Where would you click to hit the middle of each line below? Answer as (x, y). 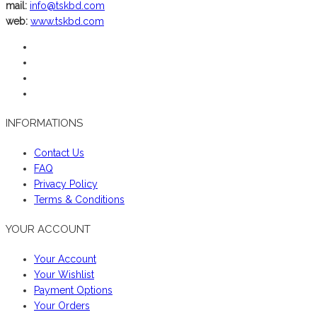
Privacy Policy (66, 184)
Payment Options (73, 290)
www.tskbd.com (67, 21)
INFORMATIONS (44, 123)
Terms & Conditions (79, 199)
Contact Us (59, 152)
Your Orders (62, 305)
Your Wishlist (64, 274)
